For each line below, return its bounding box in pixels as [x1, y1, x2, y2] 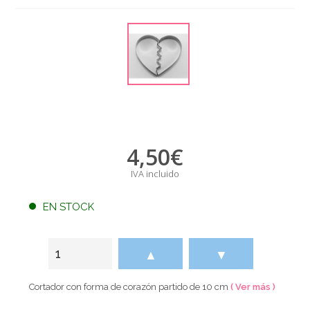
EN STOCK [43, 200, 95, 213]
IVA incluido [130, 167, 179, 180]
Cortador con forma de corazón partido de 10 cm [29, 281, 231, 292]
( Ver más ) [230, 281, 276, 292]
